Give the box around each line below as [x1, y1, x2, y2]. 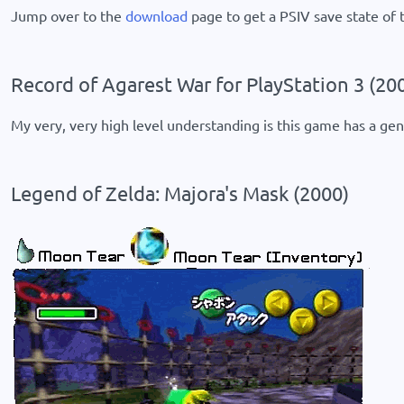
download [125, 6, 188, 24]
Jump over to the [11, 6, 125, 24]
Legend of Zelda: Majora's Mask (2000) [11, 181, 349, 205]
